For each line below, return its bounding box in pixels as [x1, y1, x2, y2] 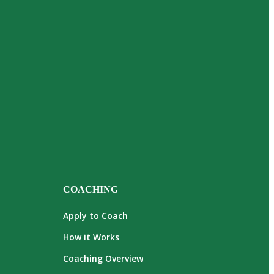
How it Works [63, 231, 119, 243]
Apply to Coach [63, 210, 128, 222]
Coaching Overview [63, 253, 143, 265]
